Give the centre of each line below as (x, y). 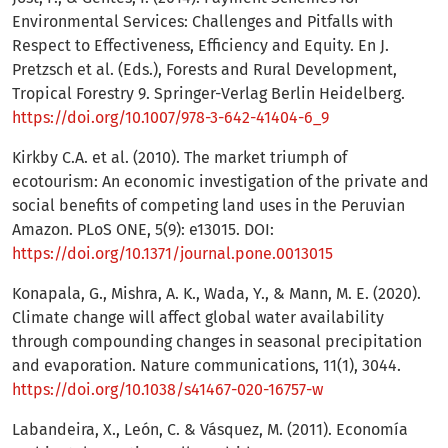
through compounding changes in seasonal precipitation (217, 342)
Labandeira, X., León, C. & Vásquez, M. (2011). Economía (210, 430)
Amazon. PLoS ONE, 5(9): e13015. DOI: (143, 230)
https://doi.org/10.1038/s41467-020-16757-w (167, 390)
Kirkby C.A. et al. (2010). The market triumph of (179, 158)
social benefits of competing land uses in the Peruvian (208, 206)
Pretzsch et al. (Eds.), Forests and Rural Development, (204, 70)
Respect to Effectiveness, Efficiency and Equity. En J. (200, 46)
